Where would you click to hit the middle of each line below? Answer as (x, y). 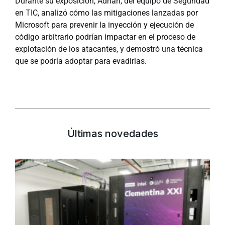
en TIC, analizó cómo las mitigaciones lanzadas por (106, 13)
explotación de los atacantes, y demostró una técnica (109, 49)
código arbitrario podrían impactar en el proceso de (105, 37)
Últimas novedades (113, 134)
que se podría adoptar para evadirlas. (81, 61)
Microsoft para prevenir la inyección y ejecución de (104, 25)
